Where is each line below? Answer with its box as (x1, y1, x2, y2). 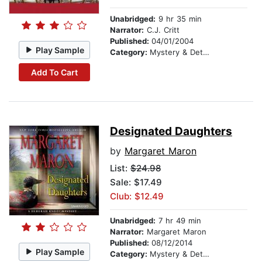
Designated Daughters (110, 125, 232, 139)
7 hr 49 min (156, 216, 201, 226)
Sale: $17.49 (110, 177, 162, 188)
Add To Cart (30, 67, 78, 77)
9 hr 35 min (156, 14, 202, 24)
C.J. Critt (144, 25, 180, 35)
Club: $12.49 (110, 191, 164, 202)
